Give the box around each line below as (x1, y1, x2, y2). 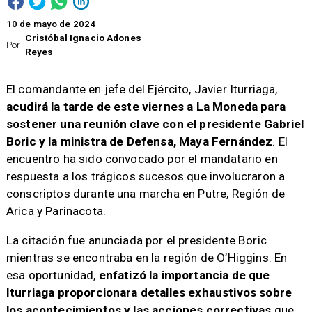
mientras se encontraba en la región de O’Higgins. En (6, 251, 288, 265)
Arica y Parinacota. (6, 203, 107, 218)
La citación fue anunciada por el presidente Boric (6, 233, 267, 248)
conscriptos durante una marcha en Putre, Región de (6, 186, 286, 201)
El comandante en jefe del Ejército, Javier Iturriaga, (6, 81, 278, 96)
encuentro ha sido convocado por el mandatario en (6, 151, 278, 166)
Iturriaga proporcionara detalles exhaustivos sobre (6, 286, 292, 300)
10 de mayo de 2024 (6, 19, 96, 30)
